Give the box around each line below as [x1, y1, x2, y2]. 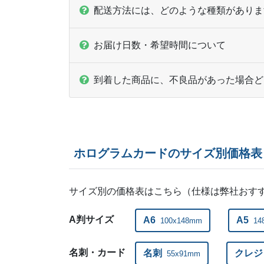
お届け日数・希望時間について [94, 39, 226, 50]
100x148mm [160, 216, 202, 225]
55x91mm [167, 249, 200, 258]
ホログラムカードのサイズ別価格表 [74, 146, 262, 160]
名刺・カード [69, 247, 126, 258]
